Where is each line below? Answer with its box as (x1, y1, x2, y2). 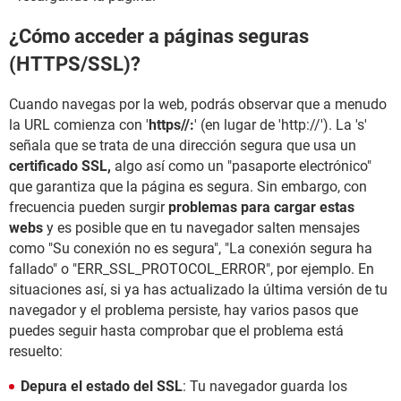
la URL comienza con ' (9, 116, 149, 134)
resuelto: (9, 343, 63, 361)
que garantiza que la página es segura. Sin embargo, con (9, 178, 367, 196)
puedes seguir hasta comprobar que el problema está (9, 322, 344, 340)
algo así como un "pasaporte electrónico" (115, 158, 371, 175)
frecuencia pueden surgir (9, 199, 168, 217)
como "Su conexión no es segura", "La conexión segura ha (9, 240, 372, 258)
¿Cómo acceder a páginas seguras (9, 24, 309, 47)
